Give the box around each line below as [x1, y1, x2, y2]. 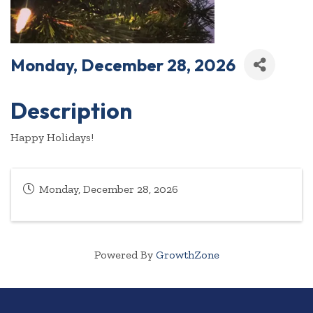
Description [10, 96, 132, 125]
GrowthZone [155, 248, 219, 262]
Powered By [94, 248, 156, 262]
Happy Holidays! [10, 131, 94, 145]
